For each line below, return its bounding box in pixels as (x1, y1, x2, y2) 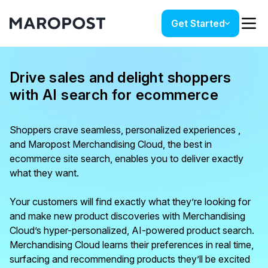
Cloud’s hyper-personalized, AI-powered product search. (10, 224, 254, 236)
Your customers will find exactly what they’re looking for (10, 196, 251, 208)
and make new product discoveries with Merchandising (10, 210, 245, 222)
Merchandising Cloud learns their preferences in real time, (10, 239, 254, 251)
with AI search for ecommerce (10, 86, 219, 103)
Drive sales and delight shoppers (10, 69, 232, 86)
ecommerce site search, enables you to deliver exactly (10, 153, 243, 165)
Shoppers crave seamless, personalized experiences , (10, 124, 240, 136)
